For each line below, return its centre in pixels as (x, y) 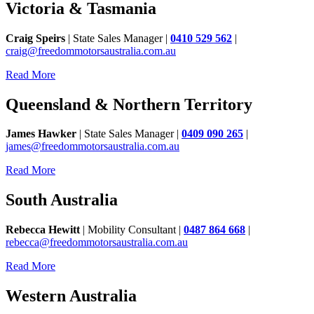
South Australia (62, 200)
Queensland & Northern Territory (129, 104)
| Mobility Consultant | (132, 230)
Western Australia (71, 296)
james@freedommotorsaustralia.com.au (93, 146)
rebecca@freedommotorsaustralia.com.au (97, 243)
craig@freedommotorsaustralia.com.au (91, 50)
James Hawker (41, 134)
